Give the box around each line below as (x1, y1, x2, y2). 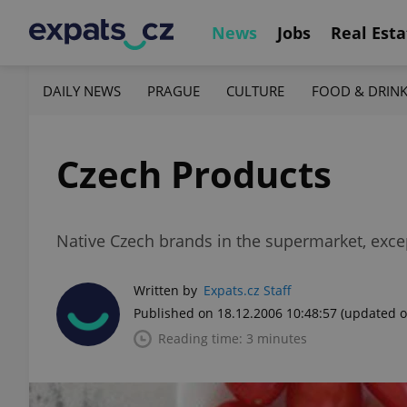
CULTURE (226, 81, 285, 100)
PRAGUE (147, 81, 201, 100)
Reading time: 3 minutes (158, 330, 307, 347)
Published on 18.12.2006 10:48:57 (134, 304, 337, 322)
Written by (134, 282, 197, 299)
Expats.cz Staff (203, 282, 292, 299)
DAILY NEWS (43, 81, 121, 100)
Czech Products (56, 149, 332, 199)
